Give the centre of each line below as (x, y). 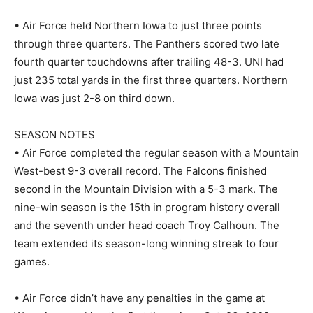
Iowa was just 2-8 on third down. (94, 98)
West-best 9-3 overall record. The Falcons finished (140, 170)
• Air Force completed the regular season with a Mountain (156, 152)
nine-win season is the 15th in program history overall (147, 207)
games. (32, 261)
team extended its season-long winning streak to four (146, 243)
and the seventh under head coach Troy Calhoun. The (147, 225)
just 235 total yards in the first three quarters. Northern (151, 80)
